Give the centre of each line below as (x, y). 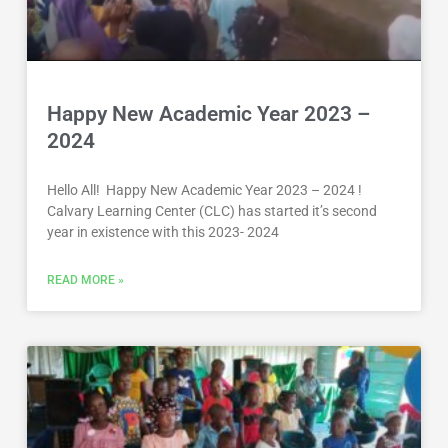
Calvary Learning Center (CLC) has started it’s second (212, 210)
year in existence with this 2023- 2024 (163, 231)
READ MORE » (86, 279)
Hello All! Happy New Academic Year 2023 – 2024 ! (205, 189)
